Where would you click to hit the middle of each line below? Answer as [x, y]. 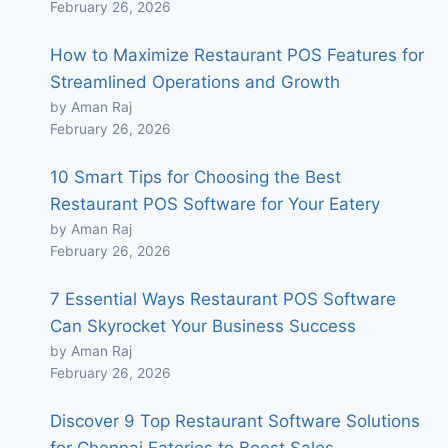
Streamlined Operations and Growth [194, 82]
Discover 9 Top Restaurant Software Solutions [234, 421]
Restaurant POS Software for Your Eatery [214, 204]
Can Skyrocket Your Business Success [202, 326]
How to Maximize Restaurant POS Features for [236, 55]
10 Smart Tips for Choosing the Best [195, 177]
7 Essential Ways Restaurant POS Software [222, 299]
